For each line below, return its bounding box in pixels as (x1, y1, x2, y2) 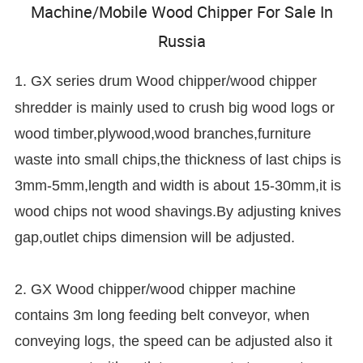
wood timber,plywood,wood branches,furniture (15, 125, 312, 142)
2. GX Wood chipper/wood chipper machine (15, 280, 297, 297)
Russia (157, 29, 206, 52)
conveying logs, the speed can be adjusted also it (15, 332, 333, 349)
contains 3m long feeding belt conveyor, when (15, 306, 310, 323)
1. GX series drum (15, 72, 137, 89)
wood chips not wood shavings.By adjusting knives (15, 203, 342, 220)
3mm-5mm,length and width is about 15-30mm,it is (15, 177, 342, 194)
